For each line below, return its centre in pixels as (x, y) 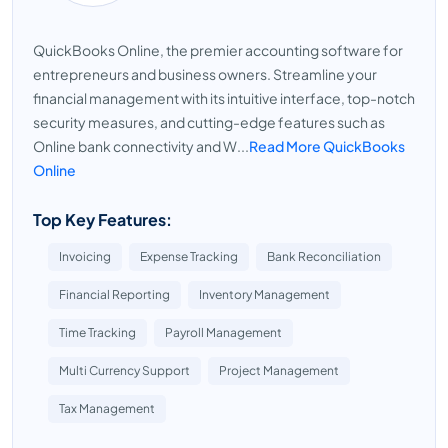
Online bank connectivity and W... (141, 146)
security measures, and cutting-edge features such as (209, 122)
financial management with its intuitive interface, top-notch (224, 98)
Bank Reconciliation (324, 256)
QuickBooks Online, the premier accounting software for (218, 50)
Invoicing (85, 256)
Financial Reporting (114, 294)
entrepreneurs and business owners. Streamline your (205, 74)
